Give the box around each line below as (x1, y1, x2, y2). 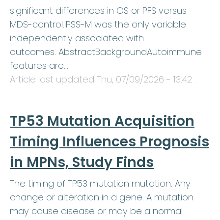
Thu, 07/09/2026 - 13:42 (97, 73, 192, 86)
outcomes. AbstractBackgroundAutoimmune (10, 46, 202, 58)
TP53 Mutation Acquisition (10, 111, 194, 131)
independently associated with (10, 32, 144, 45)
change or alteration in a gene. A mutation (10, 191, 193, 204)
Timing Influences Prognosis (10, 132, 209, 152)
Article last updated (10, 73, 97, 86)
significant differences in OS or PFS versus (10, 4, 187, 17)
